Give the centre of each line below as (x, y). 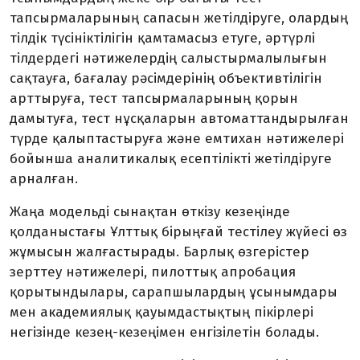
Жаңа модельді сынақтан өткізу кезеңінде (150, 212)
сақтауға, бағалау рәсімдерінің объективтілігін (166, 79)
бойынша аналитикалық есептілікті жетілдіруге (171, 159)
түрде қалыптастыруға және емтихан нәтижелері (177, 139)
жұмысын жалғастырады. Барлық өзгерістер (160, 252)
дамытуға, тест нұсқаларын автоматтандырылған (179, 119)
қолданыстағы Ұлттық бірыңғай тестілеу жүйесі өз (178, 232)
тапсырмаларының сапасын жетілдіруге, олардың (179, 18)
